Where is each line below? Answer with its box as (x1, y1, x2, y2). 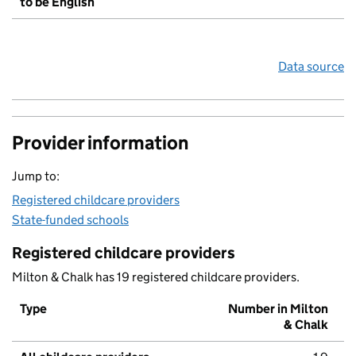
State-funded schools (12, 212, 129, 228)
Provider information (12, 131, 188, 155)
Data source (278, 59, 344, 75)
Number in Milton (228, 301, 328, 317)
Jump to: (12, 168, 60, 184)
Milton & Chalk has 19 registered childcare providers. (12, 269, 300, 285)
